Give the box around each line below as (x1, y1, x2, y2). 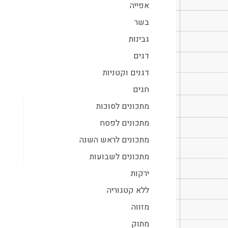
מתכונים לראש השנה (79, 134, 149, 147)
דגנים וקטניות (103, 67, 149, 79)
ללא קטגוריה (107, 184, 149, 197)
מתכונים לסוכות (96, 100, 149, 113)
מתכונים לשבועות (90, 151, 149, 163)
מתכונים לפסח (100, 117, 149, 130)
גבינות (129, 33, 149, 46)
